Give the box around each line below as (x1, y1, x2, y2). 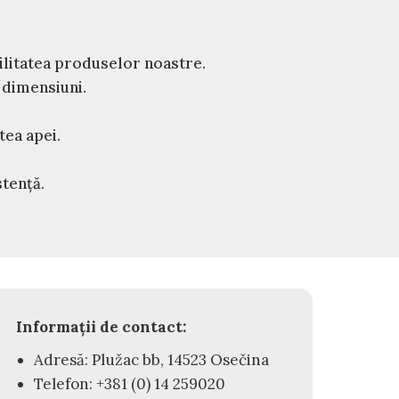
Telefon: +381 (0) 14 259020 (33, 373, 225, 394)
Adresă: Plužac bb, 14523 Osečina (33, 349, 269, 370)
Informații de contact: (15, 316, 186, 337)
